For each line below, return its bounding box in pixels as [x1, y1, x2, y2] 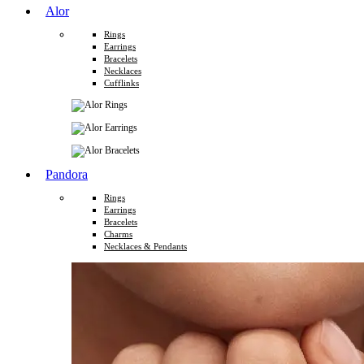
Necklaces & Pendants [104, 241, 187, 252]
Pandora [45, 167, 88, 182]
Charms [104, 229, 132, 240]
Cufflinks [104, 78, 139, 89]
